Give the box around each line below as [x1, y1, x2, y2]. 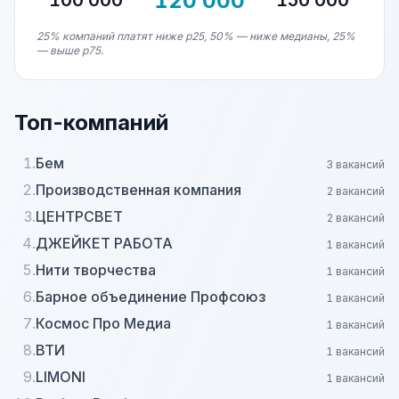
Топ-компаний [14, 110, 168, 135]
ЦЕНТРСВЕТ [36, 208, 123, 225]
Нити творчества [36, 261, 156, 279]
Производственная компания [36, 181, 241, 199]
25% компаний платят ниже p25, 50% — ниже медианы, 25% [37, 29, 355, 43]
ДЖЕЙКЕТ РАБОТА [36, 234, 173, 252]
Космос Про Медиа [36, 314, 171, 332]
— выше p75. [37, 44, 103, 57]
